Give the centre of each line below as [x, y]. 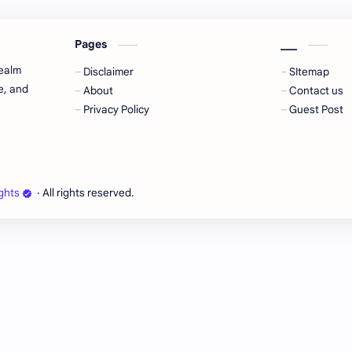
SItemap [310, 72]
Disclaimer [109, 72]
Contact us [317, 91]
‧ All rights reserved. [84, 193]
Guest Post [317, 110]
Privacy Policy [117, 110]
